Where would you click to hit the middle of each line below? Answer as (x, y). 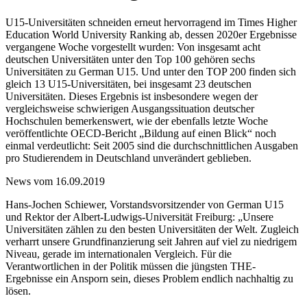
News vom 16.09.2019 (55, 181)
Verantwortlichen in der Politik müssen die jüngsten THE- (131, 266)
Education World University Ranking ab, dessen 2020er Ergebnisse (151, 34)
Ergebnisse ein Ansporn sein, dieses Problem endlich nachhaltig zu (149, 278)
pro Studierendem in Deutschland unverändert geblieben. (128, 158)
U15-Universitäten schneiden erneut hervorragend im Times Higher (151, 22)
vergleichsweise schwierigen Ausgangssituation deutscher (130, 108)
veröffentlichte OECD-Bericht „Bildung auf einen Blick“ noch (141, 133)
